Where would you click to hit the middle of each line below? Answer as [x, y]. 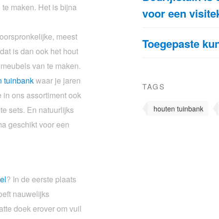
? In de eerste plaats [41, 179]
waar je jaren [57, 80]
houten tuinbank [179, 108]
